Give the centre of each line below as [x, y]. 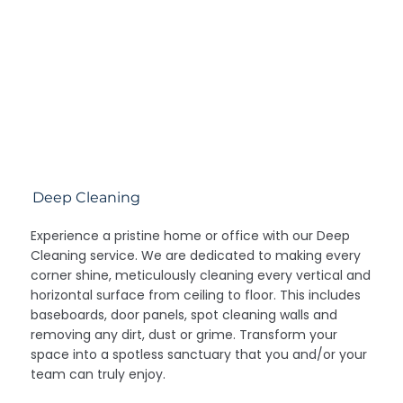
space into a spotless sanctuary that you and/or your [199, 354]
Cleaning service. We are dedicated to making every [196, 255]
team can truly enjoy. [99, 374]
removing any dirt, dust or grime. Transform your [184, 334]
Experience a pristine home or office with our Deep [191, 235]
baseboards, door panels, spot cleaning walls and [184, 314]
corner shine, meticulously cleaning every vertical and [201, 275]
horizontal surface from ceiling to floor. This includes [196, 295]
